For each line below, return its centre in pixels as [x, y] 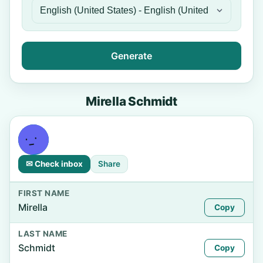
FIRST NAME [44, 193]
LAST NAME [43, 234]
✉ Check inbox [54, 164]
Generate [131, 56]
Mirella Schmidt [131, 101]
